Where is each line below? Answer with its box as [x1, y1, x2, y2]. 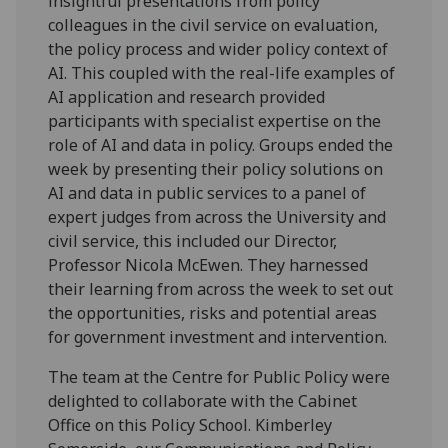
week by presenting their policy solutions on [48, 158, 384, 181]
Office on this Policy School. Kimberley [48, 414, 333, 437]
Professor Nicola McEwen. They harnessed [48, 254, 369, 277]
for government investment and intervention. [48, 326, 388, 349]
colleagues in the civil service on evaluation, [48, 14, 379, 37]
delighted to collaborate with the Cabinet [48, 390, 358, 413]
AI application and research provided [48, 86, 326, 109]
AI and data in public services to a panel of [48, 182, 367, 205]
